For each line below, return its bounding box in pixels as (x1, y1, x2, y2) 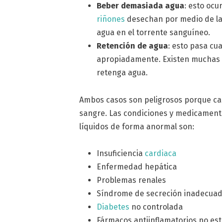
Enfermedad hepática (97, 162, 177, 172)
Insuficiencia (97, 149, 145, 159)
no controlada (129, 202, 183, 212)
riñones (97, 14, 125, 24)
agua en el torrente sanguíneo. (97, 27, 211, 37)
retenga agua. (97, 67, 148, 77)
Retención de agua (97, 41, 168, 51)
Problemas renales (97, 175, 166, 185)
